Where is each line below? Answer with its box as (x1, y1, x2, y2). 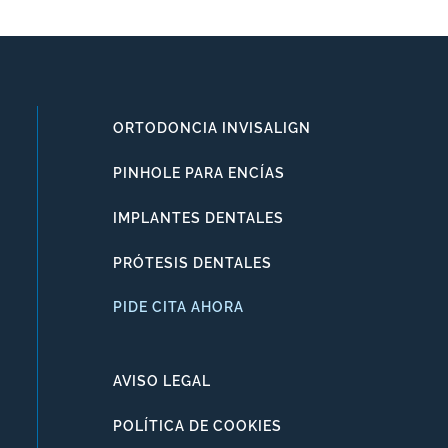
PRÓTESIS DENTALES (113, 255, 273, 272)
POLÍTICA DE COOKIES (113, 418, 283, 435)
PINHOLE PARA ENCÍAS (113, 165, 286, 182)
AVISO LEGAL (113, 373, 212, 390)
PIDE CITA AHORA (113, 299, 245, 316)
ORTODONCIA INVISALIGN (113, 120, 312, 137)
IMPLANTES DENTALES (113, 210, 285, 227)
